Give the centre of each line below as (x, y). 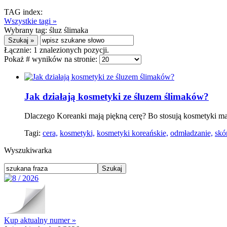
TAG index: (23, 12)
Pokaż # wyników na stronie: (52, 59)
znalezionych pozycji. (73, 50)
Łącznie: (19, 50)
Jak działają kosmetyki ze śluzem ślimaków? (117, 96)
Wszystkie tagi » (30, 21)
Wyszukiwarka (28, 150)
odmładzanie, (192, 133)
